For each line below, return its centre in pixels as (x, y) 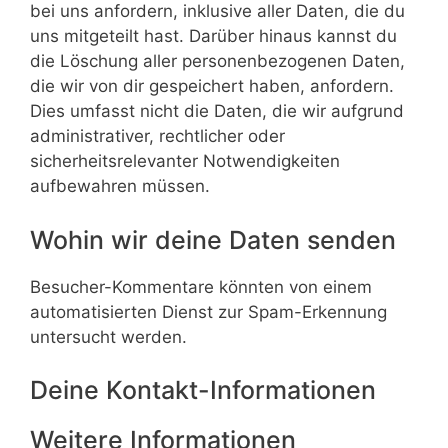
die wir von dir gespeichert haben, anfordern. (212, 86)
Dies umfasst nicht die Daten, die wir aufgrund (217, 111)
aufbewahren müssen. (120, 186)
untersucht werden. (108, 336)
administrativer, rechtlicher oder (157, 136)
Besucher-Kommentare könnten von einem (201, 286)
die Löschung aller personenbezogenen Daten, (217, 61)
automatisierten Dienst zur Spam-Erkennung (208, 311)
